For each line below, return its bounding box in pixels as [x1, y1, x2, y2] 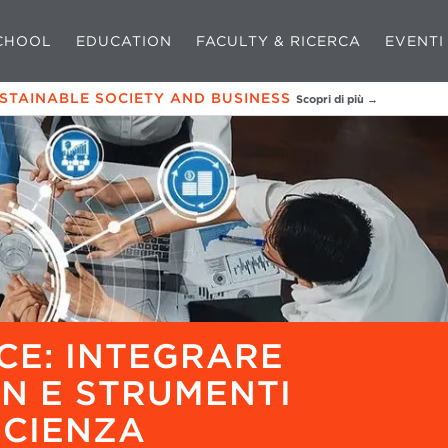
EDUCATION [76, 33, 172, 49]
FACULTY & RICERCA [196, 33, 361, 49]
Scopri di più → [296, 92, 378, 106]
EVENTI [385, 33, 444, 49]
